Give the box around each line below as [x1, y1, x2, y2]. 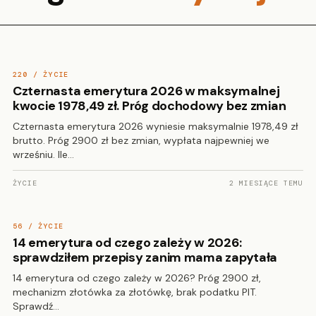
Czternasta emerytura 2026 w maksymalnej [13, 83, 280, 99]
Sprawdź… [13, 300, 59, 312]
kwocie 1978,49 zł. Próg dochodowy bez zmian [13, 97, 286, 114]
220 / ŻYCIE [13, 70, 69, 79]
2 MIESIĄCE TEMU [229, 178, 303, 188]
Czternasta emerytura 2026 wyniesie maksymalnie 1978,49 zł [13, 120, 298, 133]
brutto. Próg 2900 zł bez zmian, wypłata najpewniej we [13, 134, 269, 147]
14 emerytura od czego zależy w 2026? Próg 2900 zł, [13, 272, 261, 284]
